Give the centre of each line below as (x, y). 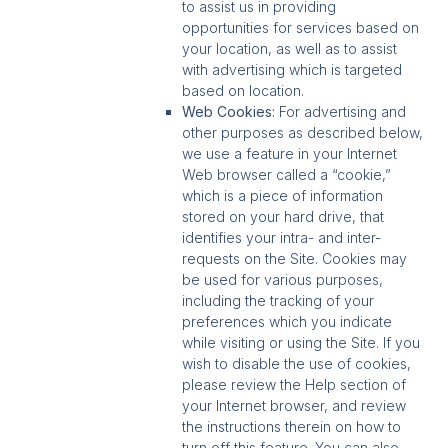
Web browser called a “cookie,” (287, 175)
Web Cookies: (229, 112)
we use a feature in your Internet (290, 154)
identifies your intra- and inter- (282, 238)
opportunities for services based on (301, 28)
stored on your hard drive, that (283, 217)
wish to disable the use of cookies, (297, 364)
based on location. (245, 91)
